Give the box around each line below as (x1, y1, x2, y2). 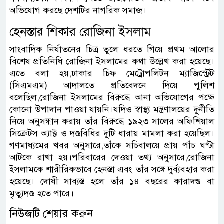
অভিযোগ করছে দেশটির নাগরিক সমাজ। (9, 4, 146, 16)
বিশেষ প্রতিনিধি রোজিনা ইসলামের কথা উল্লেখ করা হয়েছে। (9, 55, 214, 67)
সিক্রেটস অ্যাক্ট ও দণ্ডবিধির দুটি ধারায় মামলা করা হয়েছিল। (9, 127, 214, 139)
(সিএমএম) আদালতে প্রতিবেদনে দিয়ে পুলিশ (9, 79, 214, 91)
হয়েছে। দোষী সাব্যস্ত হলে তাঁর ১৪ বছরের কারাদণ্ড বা (9, 175, 214, 187)
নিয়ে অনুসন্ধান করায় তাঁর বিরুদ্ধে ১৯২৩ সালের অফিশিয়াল (9, 115, 214, 127)
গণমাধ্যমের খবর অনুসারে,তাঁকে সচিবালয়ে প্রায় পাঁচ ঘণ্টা (9, 139, 214, 151)
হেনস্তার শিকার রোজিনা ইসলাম (9, 23, 151, 39)
